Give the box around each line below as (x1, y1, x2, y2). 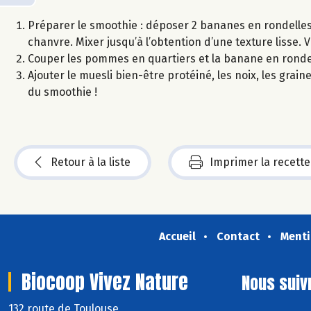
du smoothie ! (28, 85, 97, 99)
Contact (216, 229, 260, 243)
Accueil (158, 229, 196, 243)
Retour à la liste (51, 155, 131, 169)
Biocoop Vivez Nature (22, 267, 188, 296)
